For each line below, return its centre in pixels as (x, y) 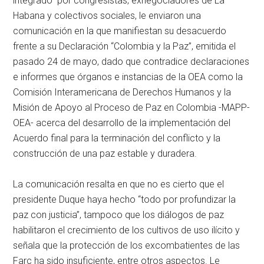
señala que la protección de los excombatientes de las (127, 246)
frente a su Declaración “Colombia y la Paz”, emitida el (125, 47)
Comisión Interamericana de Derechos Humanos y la (122, 93)
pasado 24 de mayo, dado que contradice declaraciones (131, 62)
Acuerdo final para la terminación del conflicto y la (117, 138)
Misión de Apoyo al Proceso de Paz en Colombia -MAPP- (132, 108)
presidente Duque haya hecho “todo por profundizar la (125, 200)
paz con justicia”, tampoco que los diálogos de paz (119, 215)
